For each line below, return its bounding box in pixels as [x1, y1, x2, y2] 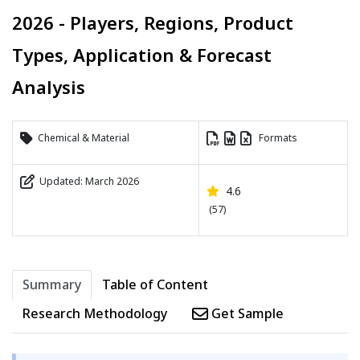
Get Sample [208, 305, 284, 323]
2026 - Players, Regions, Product [12, 10, 293, 35]
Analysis [12, 75, 85, 100]
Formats [252, 131, 297, 145]
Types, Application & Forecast [12, 43, 272, 67]
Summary [22, 276, 81, 294]
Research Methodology [22, 305, 167, 323]
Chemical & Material [33, 131, 129, 145]
